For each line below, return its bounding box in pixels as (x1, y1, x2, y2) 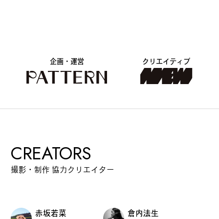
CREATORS (11, 140, 92, 166)
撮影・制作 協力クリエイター (11, 165, 114, 174)
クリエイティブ (142, 58, 191, 66)
